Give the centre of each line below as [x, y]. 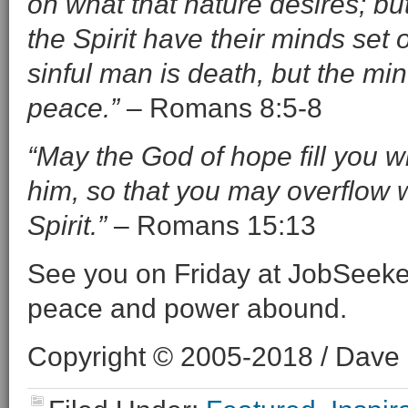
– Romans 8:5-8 [221, 108]
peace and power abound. [187, 308]
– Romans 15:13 [211, 225]
